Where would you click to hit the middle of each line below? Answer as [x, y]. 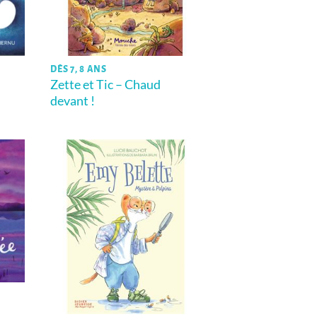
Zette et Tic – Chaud [106, 84]
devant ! [73, 100]
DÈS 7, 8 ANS [79, 69]
